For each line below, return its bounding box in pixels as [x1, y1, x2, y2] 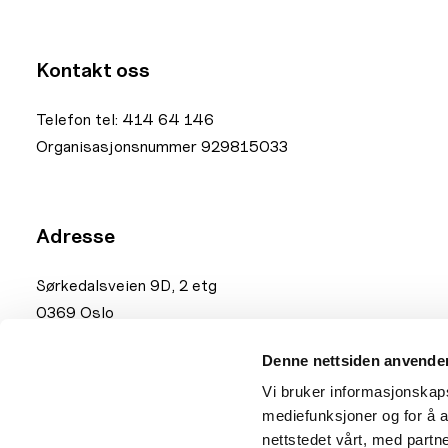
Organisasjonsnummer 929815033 [36, 137, 288, 156]
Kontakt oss [36, 58, 150, 82]
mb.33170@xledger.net [155, 346, 325, 365]
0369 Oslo [36, 303, 114, 322]
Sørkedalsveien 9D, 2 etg [36, 276, 217, 295]
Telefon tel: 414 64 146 [36, 110, 214, 129]
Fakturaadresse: [36, 346, 155, 365]
